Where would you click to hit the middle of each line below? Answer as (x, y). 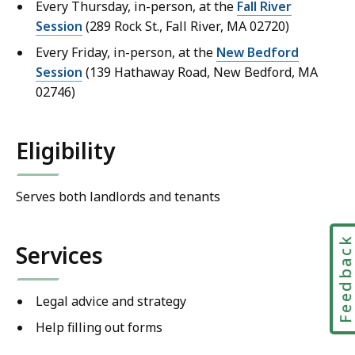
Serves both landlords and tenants (118, 197)
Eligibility (65, 151)
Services (59, 256)
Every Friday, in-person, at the (126, 53)
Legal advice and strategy (111, 302)
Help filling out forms (99, 328)
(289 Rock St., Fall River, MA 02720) (186, 27)
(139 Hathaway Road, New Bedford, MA (200, 73)
